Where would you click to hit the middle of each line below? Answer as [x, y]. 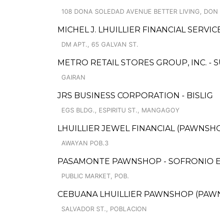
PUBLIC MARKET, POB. [95, 176]
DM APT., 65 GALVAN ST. [100, 44]
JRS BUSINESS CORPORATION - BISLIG [135, 96]
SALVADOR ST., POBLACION [104, 209]
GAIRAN [73, 77]
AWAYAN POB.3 [85, 143]
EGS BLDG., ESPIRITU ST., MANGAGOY [121, 110]
